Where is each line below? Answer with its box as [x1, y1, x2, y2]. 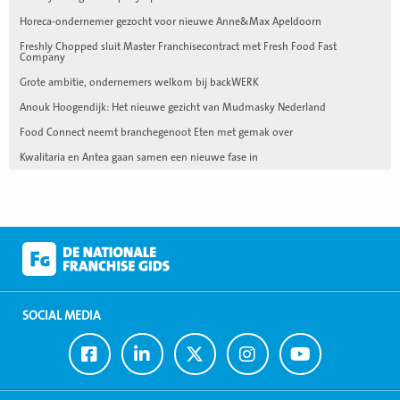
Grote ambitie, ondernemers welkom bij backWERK [20, 75, 259, 88]
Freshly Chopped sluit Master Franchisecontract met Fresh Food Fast [20, 39, 337, 53]
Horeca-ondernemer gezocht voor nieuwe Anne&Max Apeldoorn [20, 14, 321, 28]
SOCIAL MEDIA [22, 308, 101, 323]
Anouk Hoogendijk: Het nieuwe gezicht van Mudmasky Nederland [20, 100, 326, 113]
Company [20, 50, 65, 63]
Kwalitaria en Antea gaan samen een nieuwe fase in [20, 150, 258, 163]
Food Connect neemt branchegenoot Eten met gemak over [20, 125, 293, 138]
